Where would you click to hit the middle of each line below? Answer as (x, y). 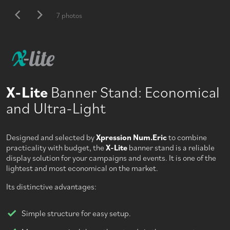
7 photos (69, 15)
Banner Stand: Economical (134, 92)
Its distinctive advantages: (51, 187)
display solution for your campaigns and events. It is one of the (111, 158)
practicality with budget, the (56, 148)
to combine (187, 137)
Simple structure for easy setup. (76, 213)
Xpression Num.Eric (131, 137)
